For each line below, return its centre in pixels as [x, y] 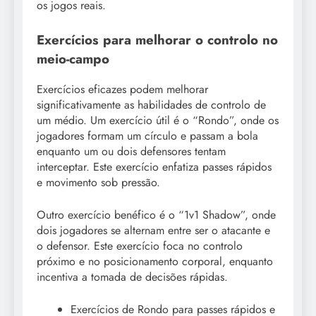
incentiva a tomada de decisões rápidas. [132, 277]
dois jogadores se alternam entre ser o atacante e [153, 231]
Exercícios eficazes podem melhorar [122, 90]
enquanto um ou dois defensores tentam [131, 152]
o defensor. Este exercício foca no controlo [140, 246]
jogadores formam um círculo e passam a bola [147, 136]
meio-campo [73, 59]
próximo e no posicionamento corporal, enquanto [155, 262]
